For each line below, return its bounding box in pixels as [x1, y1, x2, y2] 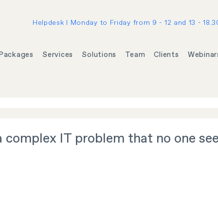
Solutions [82, 50, 117, 60]
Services [42, 50, 73, 60]
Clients [154, 50, 179, 60]
